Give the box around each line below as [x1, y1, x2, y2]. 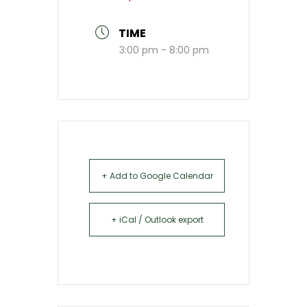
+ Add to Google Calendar [101, 170, 213, 182]
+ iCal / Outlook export [110, 214, 204, 225]
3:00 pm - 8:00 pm [119, 43, 209, 57]
